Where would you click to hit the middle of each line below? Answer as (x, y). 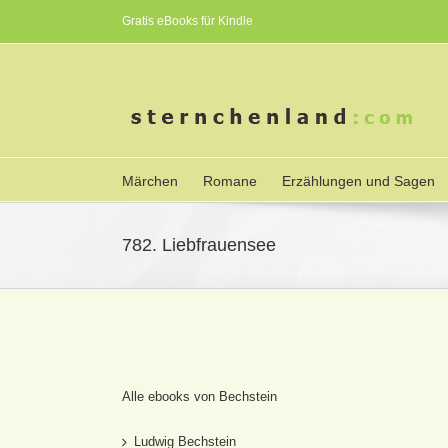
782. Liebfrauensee (199, 245)
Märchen (150, 181)
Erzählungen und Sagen (358, 181)
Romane (230, 181)
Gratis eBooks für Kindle (187, 21)
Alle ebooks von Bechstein (199, 396)
